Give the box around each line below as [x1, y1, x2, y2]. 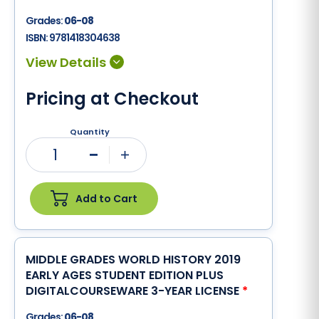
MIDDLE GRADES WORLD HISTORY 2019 [26, 251, 241, 268]
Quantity [70, 126, 110, 137]
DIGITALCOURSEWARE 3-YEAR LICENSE [26, 283, 242, 299]
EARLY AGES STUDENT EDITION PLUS [26, 267, 224, 283]
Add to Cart [75, 191, 137, 206]
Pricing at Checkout [26, 87, 199, 110]
